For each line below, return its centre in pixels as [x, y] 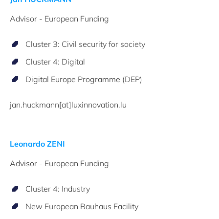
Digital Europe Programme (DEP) [84, 79]
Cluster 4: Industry [58, 189]
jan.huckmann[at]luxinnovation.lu [68, 105]
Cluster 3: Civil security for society [85, 44]
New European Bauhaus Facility [82, 206]
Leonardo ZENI [37, 144]
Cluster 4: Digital [55, 62]
